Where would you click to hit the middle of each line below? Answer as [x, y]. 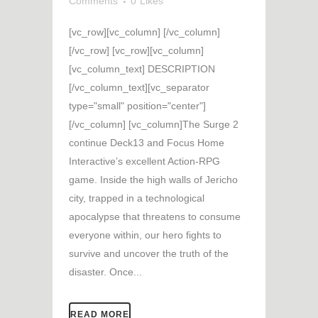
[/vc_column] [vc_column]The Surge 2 [154, 124]
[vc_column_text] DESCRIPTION [142, 68]
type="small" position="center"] [137, 105]
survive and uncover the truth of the [149, 253]
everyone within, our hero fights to [145, 235]
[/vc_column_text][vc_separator [139, 87]
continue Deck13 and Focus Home [147, 142]
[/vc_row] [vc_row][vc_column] [136, 50]
